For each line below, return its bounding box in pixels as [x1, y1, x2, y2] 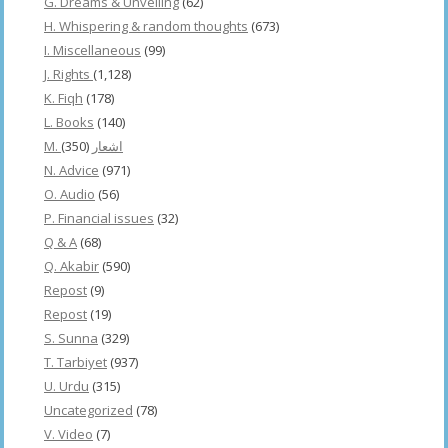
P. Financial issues [44, 208, 154, 227]
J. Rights [44, 64, 93, 83]
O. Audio [44, 184, 95, 203]
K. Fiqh [44, 88, 83, 107]
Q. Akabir [44, 256, 99, 275]
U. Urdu [44, 376, 89, 395]
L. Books [44, 112, 94, 131]
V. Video [44, 424, 93, 443]
